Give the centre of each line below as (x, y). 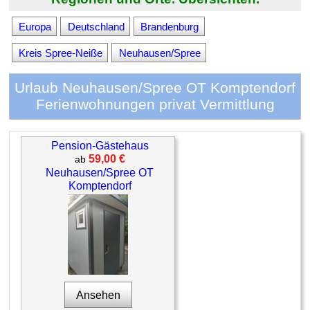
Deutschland (96, 26)
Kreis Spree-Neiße (60, 53)
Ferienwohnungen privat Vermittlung (155, 104)
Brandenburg (170, 26)
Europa (35, 26)
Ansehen (98, 295)
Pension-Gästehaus (100, 145)
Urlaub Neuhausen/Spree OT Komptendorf (155, 88)
